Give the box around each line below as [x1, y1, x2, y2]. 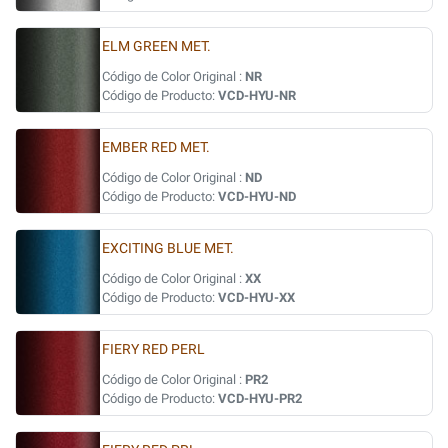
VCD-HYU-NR [218, 88, 296, 103]
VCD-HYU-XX [218, 290, 295, 305]
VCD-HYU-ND [218, 189, 296, 204]
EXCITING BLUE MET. [102, 240, 234, 257]
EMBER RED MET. [102, 139, 210, 156]
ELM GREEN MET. [102, 38, 211, 55]
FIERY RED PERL [102, 341, 205, 358]
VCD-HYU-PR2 [218, 391, 302, 406]
